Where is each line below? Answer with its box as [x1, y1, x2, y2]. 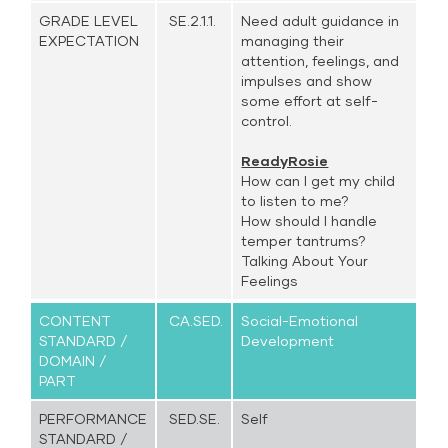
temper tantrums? [241, 232, 367, 249]
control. [241, 112, 293, 129]
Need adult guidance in [241, 12, 400, 29]
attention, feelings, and [241, 52, 400, 69]
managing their [241, 32, 345, 49]
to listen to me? [241, 192, 350, 209]
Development [241, 332, 335, 349]
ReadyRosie [241, 152, 329, 169]
